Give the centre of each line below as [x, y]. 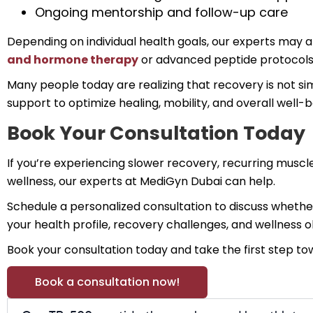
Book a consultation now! [107, 282]
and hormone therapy [73, 60]
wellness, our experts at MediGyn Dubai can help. [141, 181]
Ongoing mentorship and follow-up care [161, 12]
